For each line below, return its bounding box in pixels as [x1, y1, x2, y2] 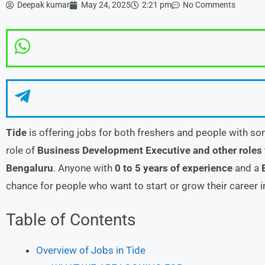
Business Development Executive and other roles [37, 144, 262, 156]
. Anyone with [53, 162, 112, 174]
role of [6, 144, 37, 156]
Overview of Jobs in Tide [36, 244, 146, 256]
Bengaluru [6, 162, 53, 174]
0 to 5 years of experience [112, 162, 235, 174]
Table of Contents [6, 209, 135, 230]
